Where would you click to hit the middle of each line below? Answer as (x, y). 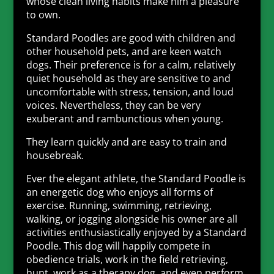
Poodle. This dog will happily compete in (118, 246)
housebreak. (55, 155)
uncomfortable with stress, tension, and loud (130, 91)
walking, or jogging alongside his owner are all (131, 219)
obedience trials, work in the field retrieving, (127, 259)
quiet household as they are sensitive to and (128, 78)
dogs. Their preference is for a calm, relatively (131, 65)
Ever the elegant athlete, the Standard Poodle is (136, 178)
